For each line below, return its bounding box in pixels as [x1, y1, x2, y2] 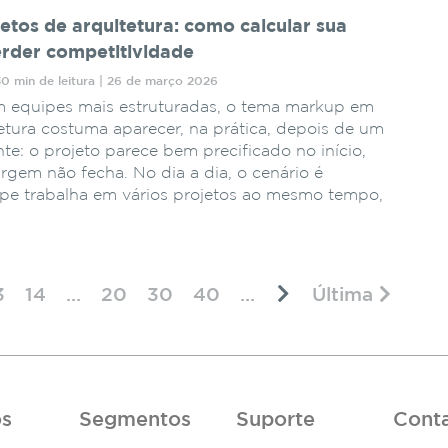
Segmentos [79, 410, 192, 429]
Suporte [235, 410, 315, 429]
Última [311, 286, 379, 304]
